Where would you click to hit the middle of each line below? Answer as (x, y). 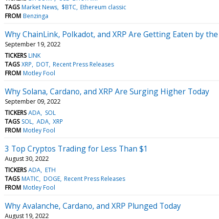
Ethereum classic (103, 7)
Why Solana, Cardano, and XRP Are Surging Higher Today (107, 91)
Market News (40, 7)
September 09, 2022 (33, 101)
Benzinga (36, 16)
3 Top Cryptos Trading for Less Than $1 (77, 148)
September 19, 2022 (33, 44)
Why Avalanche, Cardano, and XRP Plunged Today (93, 206)
